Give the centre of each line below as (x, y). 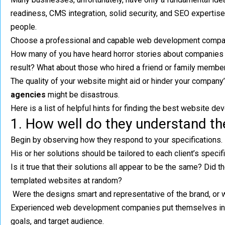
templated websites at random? (66, 181)
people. (24, 27)
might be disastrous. (83, 95)
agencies (28, 95)
